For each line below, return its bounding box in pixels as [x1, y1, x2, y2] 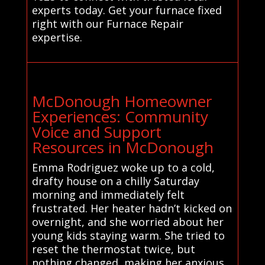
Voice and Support [31, 121, 161, 143]
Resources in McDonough [31, 136, 214, 158]
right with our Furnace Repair [31, 16, 183, 31]
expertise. [31, 30, 82, 44]
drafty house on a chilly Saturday [31, 173, 199, 188]
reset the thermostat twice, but [31, 241, 195, 256]
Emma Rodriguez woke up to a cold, [31, 160, 215, 174]
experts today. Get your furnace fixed [31, 2, 222, 17]
